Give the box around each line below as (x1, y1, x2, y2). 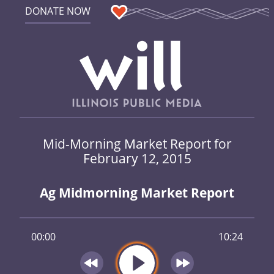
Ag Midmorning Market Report (40, 184, 234, 202)
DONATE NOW (24, 4, 91, 18)
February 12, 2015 (83, 149, 191, 167)
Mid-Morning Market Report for (42, 134, 232, 152)
